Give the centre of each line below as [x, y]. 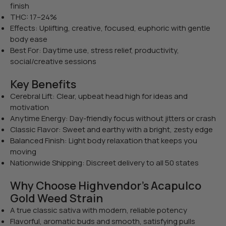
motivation [30, 107]
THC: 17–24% [34, 17]
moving [23, 151]
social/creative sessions [53, 61]
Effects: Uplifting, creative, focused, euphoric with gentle [110, 28]
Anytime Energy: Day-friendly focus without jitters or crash [113, 118]
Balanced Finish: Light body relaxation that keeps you [104, 140]
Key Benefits [43, 84]
